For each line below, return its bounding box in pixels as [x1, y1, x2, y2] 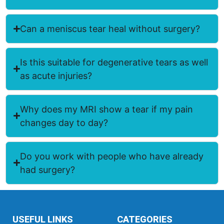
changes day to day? [20, 117, 108, 128]
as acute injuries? [20, 70, 92, 81]
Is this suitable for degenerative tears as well [20, 56, 208, 67]
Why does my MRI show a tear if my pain [20, 103, 193, 114]
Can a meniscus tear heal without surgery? [20, 23, 200, 34]
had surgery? [20, 164, 75, 175]
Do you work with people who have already [20, 150, 204, 161]
